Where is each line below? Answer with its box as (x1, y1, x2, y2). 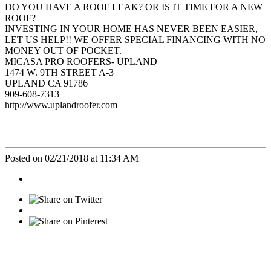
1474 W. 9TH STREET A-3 (5, 67, 114, 77)
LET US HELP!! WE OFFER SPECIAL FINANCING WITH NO (5, 34, 266, 45)
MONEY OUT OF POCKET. (5, 45, 122, 56)
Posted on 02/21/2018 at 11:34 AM (5, 152, 139, 163)
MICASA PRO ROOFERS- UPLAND (5, 56, 157, 67)
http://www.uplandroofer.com (5, 99, 117, 110)
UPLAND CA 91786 (5, 77, 88, 88)
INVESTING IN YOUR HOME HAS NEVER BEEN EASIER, (5, 23, 258, 34)
